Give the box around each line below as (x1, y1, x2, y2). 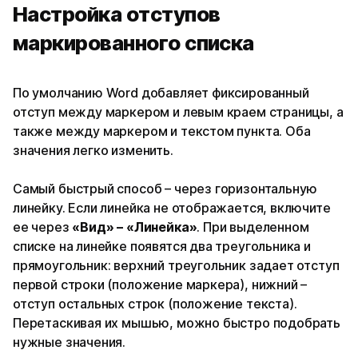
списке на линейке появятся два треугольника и (13, 237, 311, 254)
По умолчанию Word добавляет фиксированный (13, 84, 309, 101)
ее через (13, 218, 73, 235)
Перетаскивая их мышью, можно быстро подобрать (13, 314, 340, 331)
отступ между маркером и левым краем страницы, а (13, 103, 344, 120)
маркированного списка (13, 30, 254, 55)
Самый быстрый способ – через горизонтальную (13, 180, 318, 197)
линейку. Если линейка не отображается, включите (13, 199, 331, 216)
